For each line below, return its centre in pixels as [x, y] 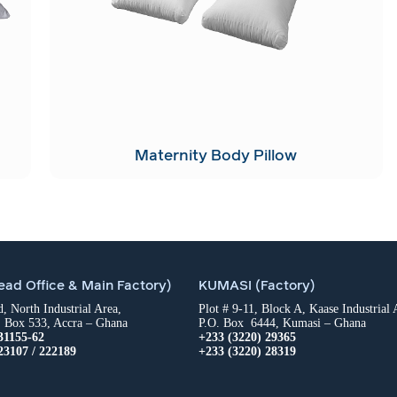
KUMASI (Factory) [257, 285]
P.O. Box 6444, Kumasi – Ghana [282, 323]
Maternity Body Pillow [216, 156]
